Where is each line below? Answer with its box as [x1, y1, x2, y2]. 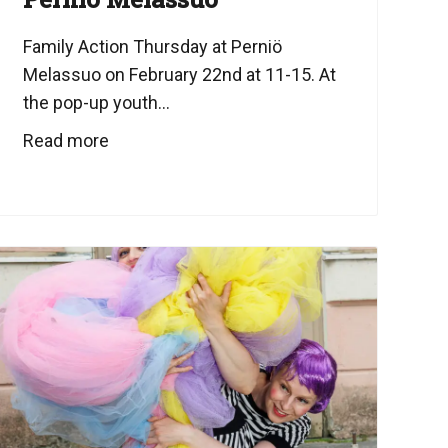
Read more [22, 129, 109, 151]
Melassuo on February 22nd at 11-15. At [22, 63, 336, 85]
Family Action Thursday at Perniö [22, 35, 282, 57]
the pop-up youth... [22, 91, 170, 113]
